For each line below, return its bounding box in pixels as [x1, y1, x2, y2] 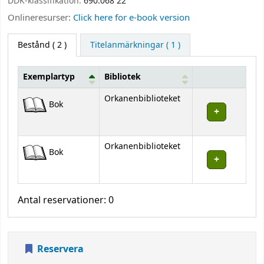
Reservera [35, 242, 84, 256]
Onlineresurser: [8, 11, 73, 24]
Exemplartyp [23, 70, 75, 83]
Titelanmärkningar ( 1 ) [90, 38, 180, 51]
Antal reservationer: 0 [18, 193, 114, 207]
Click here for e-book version [73, 11, 190, 24]
